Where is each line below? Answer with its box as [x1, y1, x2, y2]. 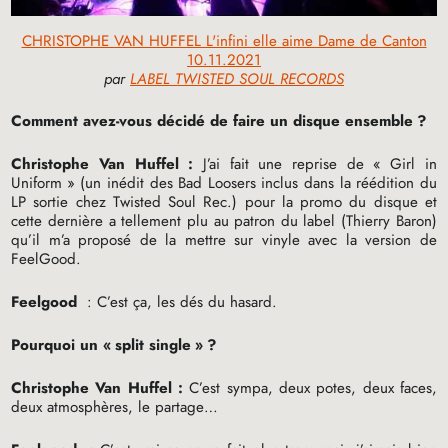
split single [115, 333, 192, 356]
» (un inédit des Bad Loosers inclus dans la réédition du [66, 171, 437, 194]
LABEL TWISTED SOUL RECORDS [130, 67, 344, 90]
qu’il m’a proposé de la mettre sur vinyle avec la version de [11, 228, 437, 251]
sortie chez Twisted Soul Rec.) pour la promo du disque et [26, 190, 437, 213]
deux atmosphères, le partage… [11, 395, 219, 418]
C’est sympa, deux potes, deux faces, [183, 376, 437, 399]
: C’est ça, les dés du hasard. [82, 290, 278, 313]
